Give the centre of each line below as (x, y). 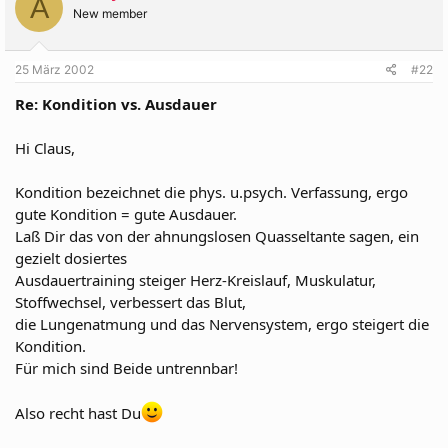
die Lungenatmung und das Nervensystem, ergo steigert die (222, 323)
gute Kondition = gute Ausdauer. (126, 213)
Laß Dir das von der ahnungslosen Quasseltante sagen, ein (217, 235)
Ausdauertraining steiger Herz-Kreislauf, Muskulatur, (195, 279)
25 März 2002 (54, 69)
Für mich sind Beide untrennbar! (126, 367)
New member (110, 13)
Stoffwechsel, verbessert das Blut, (130, 301)
